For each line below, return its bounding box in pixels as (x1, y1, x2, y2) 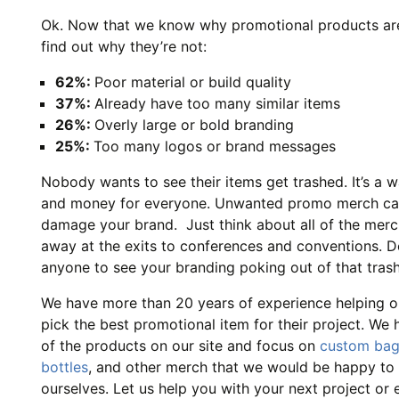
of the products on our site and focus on (41, 336, 320, 354)
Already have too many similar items (94, 94, 340, 112)
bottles (41, 357, 88, 376)
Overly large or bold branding (94, 115, 294, 134)
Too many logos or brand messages (94, 136, 336, 155)
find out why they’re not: (41, 37, 207, 55)
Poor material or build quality (94, 72, 291, 91)
